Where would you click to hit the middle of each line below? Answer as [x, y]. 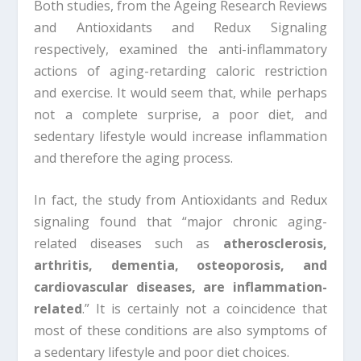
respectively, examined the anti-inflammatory [180, 49]
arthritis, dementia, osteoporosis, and [180, 266]
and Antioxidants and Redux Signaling [180, 27]
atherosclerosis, [275, 244]
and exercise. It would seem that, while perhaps [180, 92]
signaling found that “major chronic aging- [180, 222]
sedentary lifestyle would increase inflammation [180, 136]
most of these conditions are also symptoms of [180, 331]
